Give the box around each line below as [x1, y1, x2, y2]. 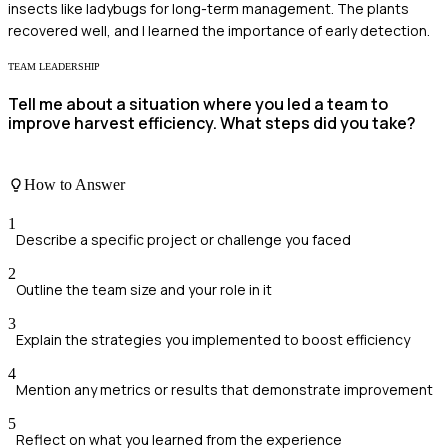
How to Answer [24, 175, 125, 193]
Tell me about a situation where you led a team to [8, 93, 388, 116]
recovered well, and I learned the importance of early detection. [8, 21, 430, 41]
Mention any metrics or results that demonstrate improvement [16, 380, 433, 400]
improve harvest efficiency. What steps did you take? [8, 112, 416, 135]
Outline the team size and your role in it [16, 280, 272, 300]
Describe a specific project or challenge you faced [16, 230, 351, 250]
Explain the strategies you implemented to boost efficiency [16, 330, 410, 350]
